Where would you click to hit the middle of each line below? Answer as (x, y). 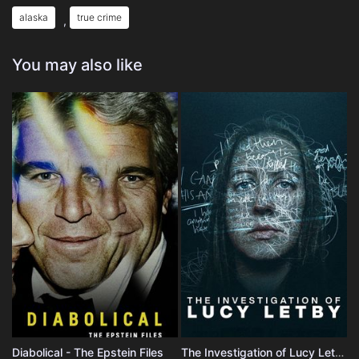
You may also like (77, 65)
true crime (99, 17)
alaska (34, 17)
